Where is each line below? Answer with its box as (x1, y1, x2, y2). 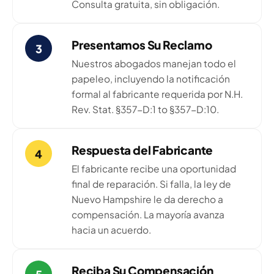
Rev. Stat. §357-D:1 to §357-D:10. (72, 103, 219, 116)
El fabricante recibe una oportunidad (72, 163, 236, 175)
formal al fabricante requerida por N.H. (72, 88, 243, 100)
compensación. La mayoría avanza (72, 209, 224, 221)
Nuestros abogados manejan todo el (72, 57, 236, 70)
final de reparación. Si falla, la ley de (72, 178, 231, 190)
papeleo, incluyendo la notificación (72, 73, 230, 85)
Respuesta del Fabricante (72, 143, 213, 158)
